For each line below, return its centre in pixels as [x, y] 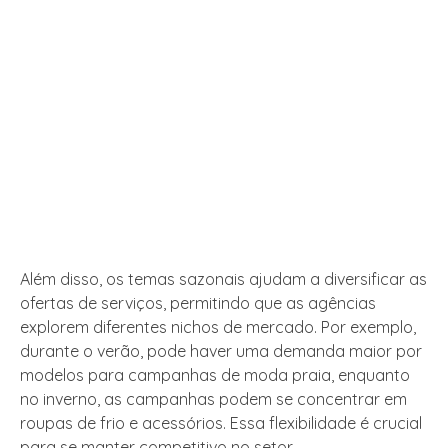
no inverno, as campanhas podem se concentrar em [213, 399]
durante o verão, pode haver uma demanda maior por [221, 351]
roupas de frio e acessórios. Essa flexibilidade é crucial [221, 423]
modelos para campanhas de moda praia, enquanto [215, 375]
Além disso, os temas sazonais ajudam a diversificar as [223, 279]
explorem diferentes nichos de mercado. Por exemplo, [218, 327]
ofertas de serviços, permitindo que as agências [198, 303]
